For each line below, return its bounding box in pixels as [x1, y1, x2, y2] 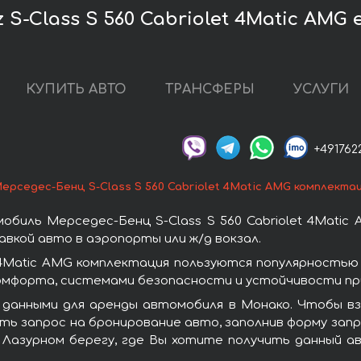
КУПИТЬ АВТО [26, 82, 127, 98]
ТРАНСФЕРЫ [165, 82, 255, 98]
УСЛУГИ [293, 82, 349, 98]
